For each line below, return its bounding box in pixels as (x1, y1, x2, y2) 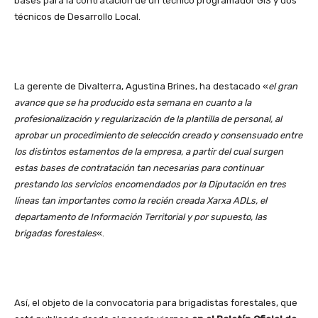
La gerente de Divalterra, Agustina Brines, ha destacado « (14, 80, 268, 92)
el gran (268, 80, 297, 92)
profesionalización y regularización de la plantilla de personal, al (14, 113, 282, 124)
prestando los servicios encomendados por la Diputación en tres (14, 178, 286, 190)
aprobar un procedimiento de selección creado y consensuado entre (14, 129, 302, 141)
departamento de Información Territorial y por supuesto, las (14, 211, 267, 222)
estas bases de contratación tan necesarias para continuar (14, 162, 263, 173)
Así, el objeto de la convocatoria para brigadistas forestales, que (14, 297, 297, 308)
